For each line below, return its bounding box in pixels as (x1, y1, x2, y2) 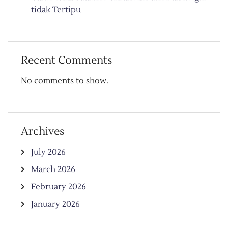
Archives (21, 124, 64, 138)
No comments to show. (21, 75, 108, 86)
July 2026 (31, 147, 66, 157)
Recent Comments (21, 53, 112, 67)
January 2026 (31, 198, 80, 209)
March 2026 (31, 164, 75, 175)
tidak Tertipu (31, 4, 81, 15)
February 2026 (31, 181, 86, 192)
